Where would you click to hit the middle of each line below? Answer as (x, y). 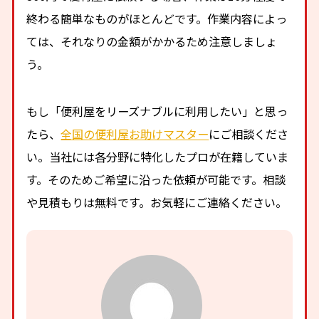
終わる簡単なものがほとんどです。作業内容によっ (157, 18)
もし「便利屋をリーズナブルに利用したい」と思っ (157, 111)
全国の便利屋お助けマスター (135, 134)
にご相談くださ (249, 134)
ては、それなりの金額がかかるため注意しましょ (152, 41)
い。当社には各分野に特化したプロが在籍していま (158, 157)
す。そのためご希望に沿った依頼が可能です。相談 (156, 180)
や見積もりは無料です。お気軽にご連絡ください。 (157, 203)
